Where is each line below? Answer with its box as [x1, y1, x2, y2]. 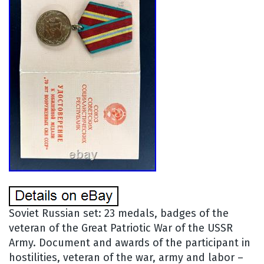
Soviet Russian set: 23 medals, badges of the [9, 206, 229, 220]
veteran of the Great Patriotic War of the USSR [9, 221, 233, 235]
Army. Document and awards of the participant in [9, 236, 250, 249]
